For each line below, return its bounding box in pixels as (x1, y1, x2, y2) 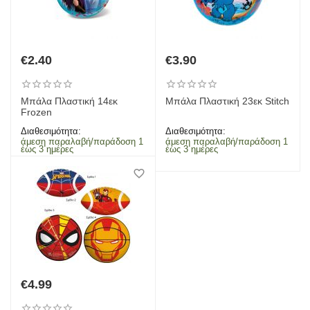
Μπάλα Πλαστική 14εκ (21, 95, 118, 107)
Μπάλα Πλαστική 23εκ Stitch (165, 95, 290, 107)
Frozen (21, 107, 53, 118)
